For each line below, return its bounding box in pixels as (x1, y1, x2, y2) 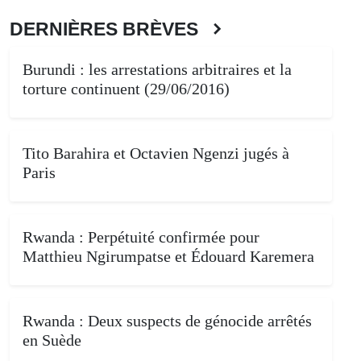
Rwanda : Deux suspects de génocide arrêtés (23, 311, 312, 330)
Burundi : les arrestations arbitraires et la (23, 60, 292, 78)
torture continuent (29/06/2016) (23, 79, 230, 98)
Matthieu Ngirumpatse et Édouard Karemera (23, 247, 314, 265)
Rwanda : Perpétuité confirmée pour (23, 227, 259, 246)
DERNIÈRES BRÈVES (10, 18, 208, 39)
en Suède (23, 330, 81, 349)
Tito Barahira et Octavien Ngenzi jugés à (23, 143, 289, 162)
